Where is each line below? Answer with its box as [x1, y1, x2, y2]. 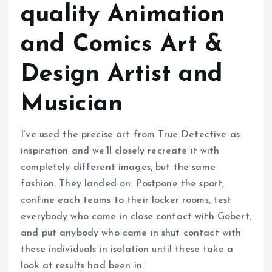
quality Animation [21, 2, 226, 27]
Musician [21, 92, 123, 117]
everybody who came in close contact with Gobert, [21, 212, 251, 222]
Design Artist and [21, 62, 223, 87]
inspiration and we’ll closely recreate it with [21, 146, 220, 157]
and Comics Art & [21, 32, 223, 57]
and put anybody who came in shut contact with [21, 228, 242, 239]
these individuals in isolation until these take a [21, 245, 233, 255]
